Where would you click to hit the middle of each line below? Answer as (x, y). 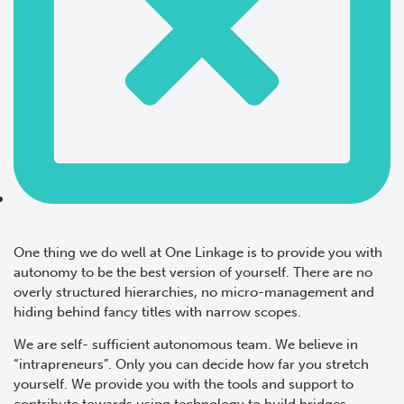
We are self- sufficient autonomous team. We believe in (186, 345)
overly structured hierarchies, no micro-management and (194, 292)
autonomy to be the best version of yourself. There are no (193, 272)
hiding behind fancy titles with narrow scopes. (157, 312)
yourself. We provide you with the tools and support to (184, 385)
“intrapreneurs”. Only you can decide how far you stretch (191, 365)
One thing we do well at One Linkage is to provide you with (198, 252)
